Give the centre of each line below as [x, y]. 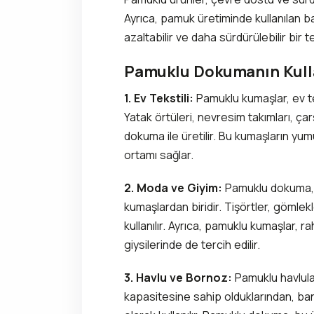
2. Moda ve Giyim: [173, 187]
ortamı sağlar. [159, 155]
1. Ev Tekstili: [159, 98]
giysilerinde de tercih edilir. [192, 244]
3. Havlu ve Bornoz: [178, 277]
